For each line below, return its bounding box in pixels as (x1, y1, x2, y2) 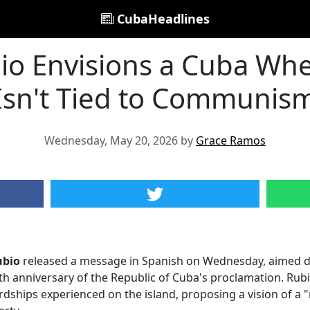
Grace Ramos (196, 133, 266, 148)
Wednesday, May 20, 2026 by (44, 133, 196, 148)
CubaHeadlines (113, 10, 210, 27)
